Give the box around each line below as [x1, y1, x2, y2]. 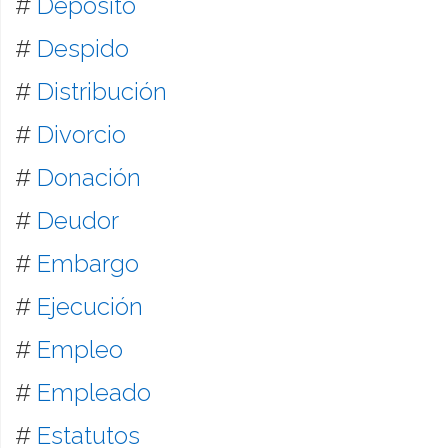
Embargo [36, 248, 139, 278]
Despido [36, 33, 129, 63]
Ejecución [36, 291, 143, 321]
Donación [36, 162, 141, 192]
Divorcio [36, 119, 126, 149]
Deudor [36, 205, 119, 235]
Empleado [36, 377, 151, 407]
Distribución [36, 76, 167, 106]
